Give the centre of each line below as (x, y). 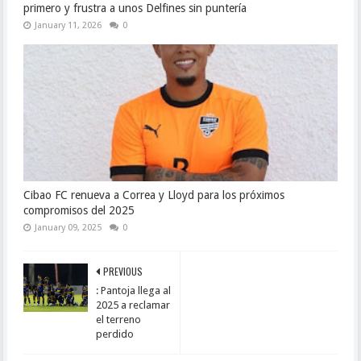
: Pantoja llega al (133, 290)
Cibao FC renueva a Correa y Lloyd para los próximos (154, 195)
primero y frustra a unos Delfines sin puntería (135, 8)
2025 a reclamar (133, 305)
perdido (114, 334)
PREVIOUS (122, 271)
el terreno (118, 320)
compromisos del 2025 (79, 210)
